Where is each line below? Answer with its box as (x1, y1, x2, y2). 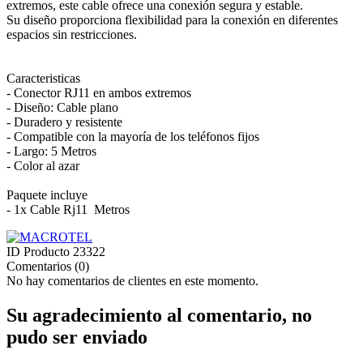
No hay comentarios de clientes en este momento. (6, 274, 258, 288)
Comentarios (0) (6, 259, 89, 274)
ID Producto (6, 245, 73, 259)
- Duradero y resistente (6, 115, 122, 130)
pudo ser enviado (6, 327, 147, 348)
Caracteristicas (6, 71, 80, 86)
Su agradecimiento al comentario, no (6, 305, 312, 327)
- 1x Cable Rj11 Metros (6, 203, 130, 217)
